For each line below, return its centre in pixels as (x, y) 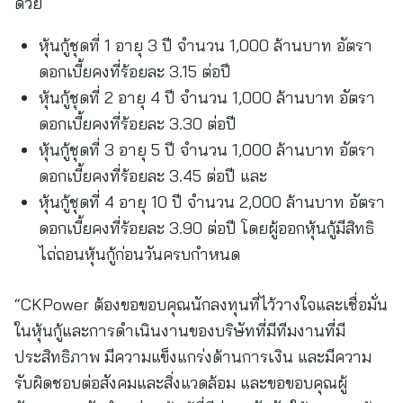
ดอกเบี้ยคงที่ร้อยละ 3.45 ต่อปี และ (153, 176)
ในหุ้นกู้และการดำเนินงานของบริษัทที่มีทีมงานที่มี (180, 331)
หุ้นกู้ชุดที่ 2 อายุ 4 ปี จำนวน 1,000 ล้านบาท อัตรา (207, 98)
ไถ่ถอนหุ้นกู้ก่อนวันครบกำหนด (139, 254)
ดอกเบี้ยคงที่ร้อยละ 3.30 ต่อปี (138, 124)
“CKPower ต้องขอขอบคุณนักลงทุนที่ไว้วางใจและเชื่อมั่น (201, 304)
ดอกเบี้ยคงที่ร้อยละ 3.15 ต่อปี (135, 72)
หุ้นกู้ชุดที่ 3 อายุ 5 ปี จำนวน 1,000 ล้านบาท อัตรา (207, 150)
